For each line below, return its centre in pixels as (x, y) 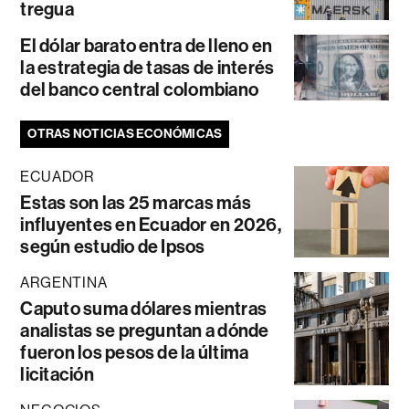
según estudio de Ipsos (113, 247)
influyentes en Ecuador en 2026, (151, 225)
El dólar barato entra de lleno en (147, 46)
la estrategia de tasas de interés (147, 68)
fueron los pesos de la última (135, 353)
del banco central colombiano (140, 90)
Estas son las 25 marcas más (136, 203)
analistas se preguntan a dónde (145, 331)
